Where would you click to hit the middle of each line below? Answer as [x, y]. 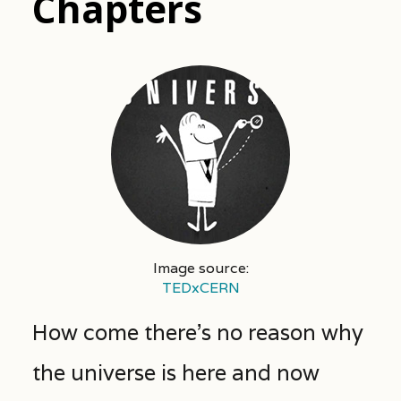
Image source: [200, 268]
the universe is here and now [175, 372]
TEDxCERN [200, 287]
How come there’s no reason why [197, 332]
